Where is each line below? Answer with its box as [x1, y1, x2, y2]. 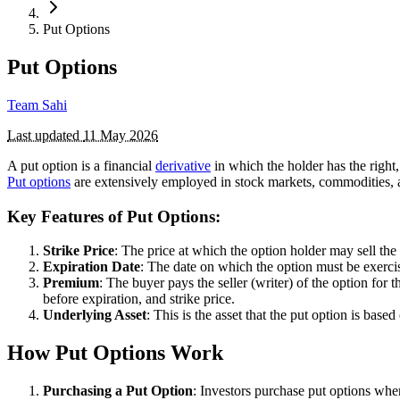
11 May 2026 [83, 127, 158, 143]
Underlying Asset [43, 307, 146, 323]
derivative [155, 157, 211, 173]
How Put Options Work [7, 341, 223, 365]
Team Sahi [7, 96, 67, 112]
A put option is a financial [7, 157, 155, 173]
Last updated [7, 127, 83, 143]
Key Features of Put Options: [7, 206, 221, 226]
